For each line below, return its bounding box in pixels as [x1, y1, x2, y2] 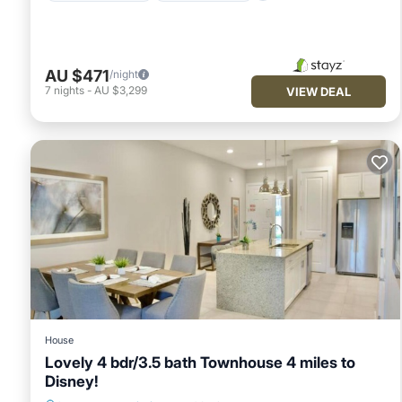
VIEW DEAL [286, 83, 351, 99]
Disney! [45, 371, 99, 390]
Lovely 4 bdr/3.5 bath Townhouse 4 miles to [45, 353, 355, 371]
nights [54, 83, 84, 98]
